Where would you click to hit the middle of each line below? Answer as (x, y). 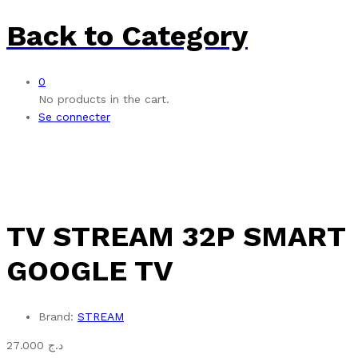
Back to (60, 36)
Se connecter (74, 117)
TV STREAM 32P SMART (176, 237)
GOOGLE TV (90, 271)
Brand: (58, 317)
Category (181, 36)
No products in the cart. (104, 99)
